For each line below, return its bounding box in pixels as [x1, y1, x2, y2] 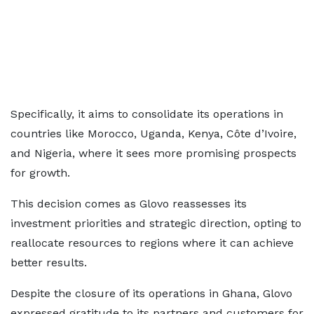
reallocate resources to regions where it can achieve [11, 236, 294, 250]
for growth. [11, 166, 70, 180]
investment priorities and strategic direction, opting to [11, 217, 301, 231]
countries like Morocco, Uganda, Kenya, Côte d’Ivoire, [11, 127, 296, 141]
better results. [11, 256, 87, 270]
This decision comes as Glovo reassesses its [11, 197, 247, 211]
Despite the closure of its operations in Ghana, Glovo [11, 287, 292, 301]
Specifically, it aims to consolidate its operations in [11, 107, 283, 121]
